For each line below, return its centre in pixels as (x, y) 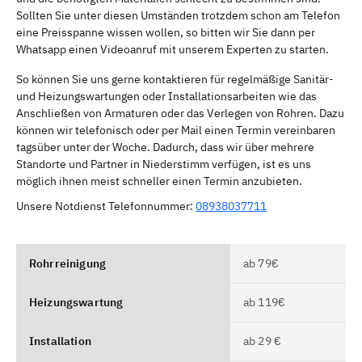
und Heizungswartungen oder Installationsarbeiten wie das (166, 96)
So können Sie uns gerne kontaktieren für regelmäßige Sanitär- (175, 79)
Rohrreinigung (68, 263)
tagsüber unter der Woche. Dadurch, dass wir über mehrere (165, 147)
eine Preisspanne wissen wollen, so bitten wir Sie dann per (166, 32)
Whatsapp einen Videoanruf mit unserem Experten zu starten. (173, 49)
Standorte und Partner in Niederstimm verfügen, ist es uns (164, 164)
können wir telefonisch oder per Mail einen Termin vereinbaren (176, 130)
